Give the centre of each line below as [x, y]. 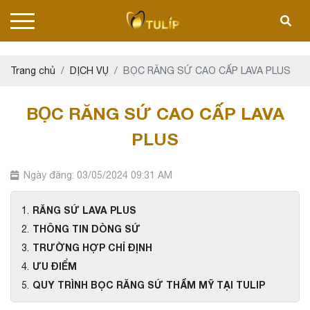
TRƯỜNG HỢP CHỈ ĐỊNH [92, 247]
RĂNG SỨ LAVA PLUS [84, 210]
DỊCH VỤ [89, 71]
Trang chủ [33, 71]
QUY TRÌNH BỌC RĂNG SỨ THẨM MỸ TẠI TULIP [149, 285]
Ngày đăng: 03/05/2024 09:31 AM [98, 175]
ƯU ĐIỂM [55, 266]
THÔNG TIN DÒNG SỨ [86, 229]
